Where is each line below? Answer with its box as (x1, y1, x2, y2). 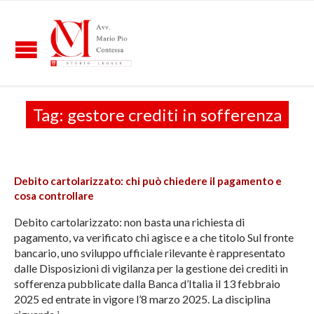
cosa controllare (14, 189, 94, 203)
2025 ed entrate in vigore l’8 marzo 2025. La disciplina (14, 292, 271, 306)
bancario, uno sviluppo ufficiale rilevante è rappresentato (14, 246, 285, 260)
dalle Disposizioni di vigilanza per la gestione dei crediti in (14, 261, 288, 275)
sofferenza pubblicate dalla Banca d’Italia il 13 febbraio (14, 277, 280, 291)
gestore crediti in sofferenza (67, 104, 282, 125)
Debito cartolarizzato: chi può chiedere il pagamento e (14, 175, 282, 188)
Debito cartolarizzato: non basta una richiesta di (14, 215, 245, 229)
